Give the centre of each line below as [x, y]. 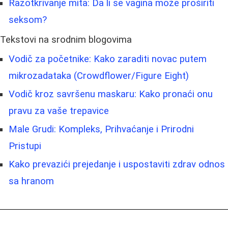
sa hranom [31, 181]
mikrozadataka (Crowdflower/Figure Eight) [99, 76]
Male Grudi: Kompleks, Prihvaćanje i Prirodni [101, 129]
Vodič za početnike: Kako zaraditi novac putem [108, 59]
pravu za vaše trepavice [59, 111]
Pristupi [25, 146]
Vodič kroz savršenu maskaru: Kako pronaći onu [111, 94]
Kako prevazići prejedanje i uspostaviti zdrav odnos [117, 164]
